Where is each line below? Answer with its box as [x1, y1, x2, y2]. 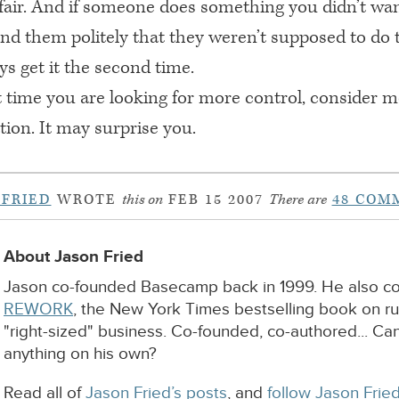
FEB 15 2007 [162, 190, 269, 209]
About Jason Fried [4, 246, 143, 267]
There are [268, 190, 327, 209]
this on [121, 190, 163, 209]
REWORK [4, 299, 73, 321]
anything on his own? [4, 344, 157, 365]
